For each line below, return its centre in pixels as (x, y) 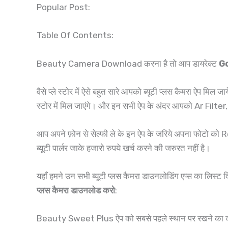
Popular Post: (63, 7)
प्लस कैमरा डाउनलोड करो (76, 191)
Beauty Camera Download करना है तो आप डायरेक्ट (128, 63)
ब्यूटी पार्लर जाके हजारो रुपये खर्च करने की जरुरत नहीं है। (124, 148)
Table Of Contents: (75, 35)
